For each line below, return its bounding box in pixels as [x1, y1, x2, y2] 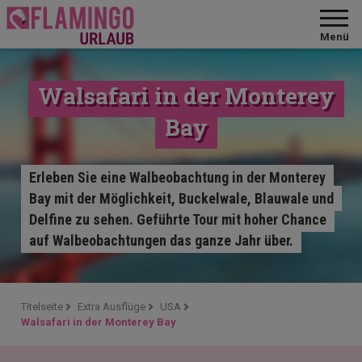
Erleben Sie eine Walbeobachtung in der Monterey [29, 169, 326, 186]
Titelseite [21, 301, 64, 313]
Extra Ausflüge [78, 301, 146, 313]
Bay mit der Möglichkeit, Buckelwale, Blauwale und [29, 190, 335, 207]
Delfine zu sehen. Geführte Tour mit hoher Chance [29, 211, 327, 228]
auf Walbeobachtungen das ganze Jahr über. [29, 232, 294, 249]
